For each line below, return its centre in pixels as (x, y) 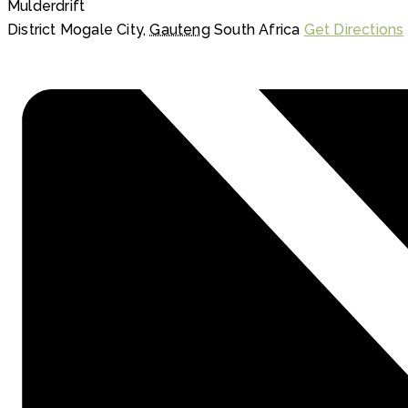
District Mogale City (75, 29)
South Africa (257, 29)
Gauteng (180, 29)
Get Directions (354, 29)
